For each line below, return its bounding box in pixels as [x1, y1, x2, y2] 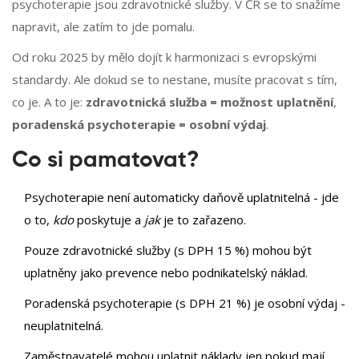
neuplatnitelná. [24, 317, 103, 334]
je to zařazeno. [160, 212, 246, 228]
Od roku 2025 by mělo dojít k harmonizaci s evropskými [12, 49, 317, 66]
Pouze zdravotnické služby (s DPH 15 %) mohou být [24, 242, 312, 259]
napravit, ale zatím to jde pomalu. [12, 18, 195, 35]
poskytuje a [74, 212, 144, 228]
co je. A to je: [12, 94, 86, 111]
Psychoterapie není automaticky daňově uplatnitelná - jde [24, 189, 339, 206]
